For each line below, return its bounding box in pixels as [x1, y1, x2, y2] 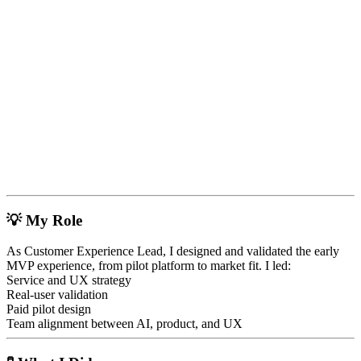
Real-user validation [6, 288, 108, 302]
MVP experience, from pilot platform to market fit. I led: [6, 259, 291, 273]
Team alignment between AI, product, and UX [6, 317, 243, 331]
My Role [26, 211, 82, 229]
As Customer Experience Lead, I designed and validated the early [6, 244, 339, 259]
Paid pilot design [6, 302, 91, 317]
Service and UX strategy [6, 273, 131, 288]
